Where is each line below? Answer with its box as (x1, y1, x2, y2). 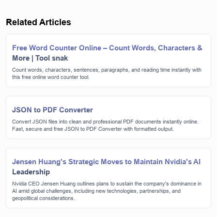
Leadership (12, 167, 50, 176)
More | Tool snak (12, 53, 68, 62)
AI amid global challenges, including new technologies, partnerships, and (12, 187, 181, 194)
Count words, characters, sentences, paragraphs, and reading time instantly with (12, 66, 201, 73)
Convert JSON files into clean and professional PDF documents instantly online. (12, 118, 199, 125)
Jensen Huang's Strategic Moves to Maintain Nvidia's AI (12, 157, 201, 166)
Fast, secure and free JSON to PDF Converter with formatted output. (12, 125, 174, 132)
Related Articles (6, 16, 71, 27)
